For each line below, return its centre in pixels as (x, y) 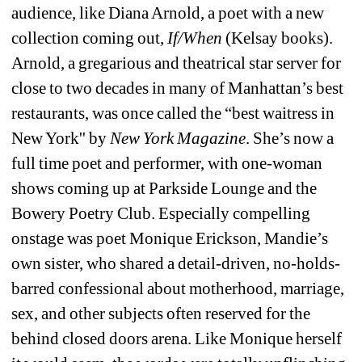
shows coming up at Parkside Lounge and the (164, 189)
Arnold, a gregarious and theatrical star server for (177, 63)
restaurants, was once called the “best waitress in (173, 114)
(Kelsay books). (280, 38)
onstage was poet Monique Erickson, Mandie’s (170, 239)
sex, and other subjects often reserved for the (161, 314)
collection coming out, (90, 38)
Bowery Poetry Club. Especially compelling (161, 214)
